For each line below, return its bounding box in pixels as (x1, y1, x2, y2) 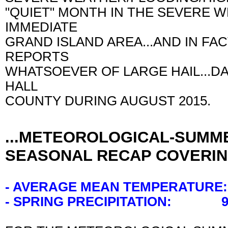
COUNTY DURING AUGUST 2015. (5, 94, 214, 108)
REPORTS (5, 49, 76, 64)
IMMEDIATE (5, 20, 84, 34)
